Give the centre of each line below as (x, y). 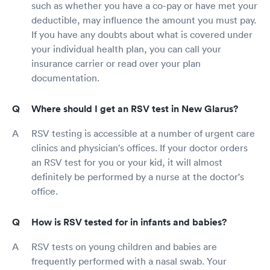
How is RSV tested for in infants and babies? (129, 222)
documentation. (65, 77)
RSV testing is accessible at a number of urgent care (143, 133)
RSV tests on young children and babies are (124, 246)
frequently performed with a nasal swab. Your (129, 261)
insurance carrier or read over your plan (116, 63)
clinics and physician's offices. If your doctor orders (140, 147)
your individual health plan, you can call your (126, 49)
